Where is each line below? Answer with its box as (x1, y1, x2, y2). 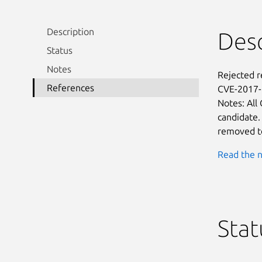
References (47, 82, 94, 93)
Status (47, 44, 73, 56)
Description (47, 26, 94, 37)
